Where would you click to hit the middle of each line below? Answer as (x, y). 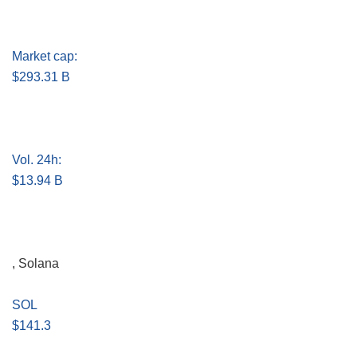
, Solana (35, 264)
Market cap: (45, 57)
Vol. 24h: (37, 160)
